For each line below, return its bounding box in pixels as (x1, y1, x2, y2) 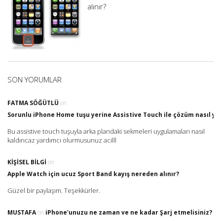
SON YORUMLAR (7, 74, 62, 85)
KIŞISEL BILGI (7, 158, 46, 167)
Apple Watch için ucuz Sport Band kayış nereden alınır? (7, 170, 179, 179)
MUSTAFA (7, 208, 36, 217)
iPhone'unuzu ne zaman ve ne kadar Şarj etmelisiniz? (45, 208, 212, 217)
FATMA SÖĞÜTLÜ (7, 99, 59, 108)
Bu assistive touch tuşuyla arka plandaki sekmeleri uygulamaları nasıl (7, 127, 205, 136)
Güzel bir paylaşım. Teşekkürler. (7, 186, 100, 195)
